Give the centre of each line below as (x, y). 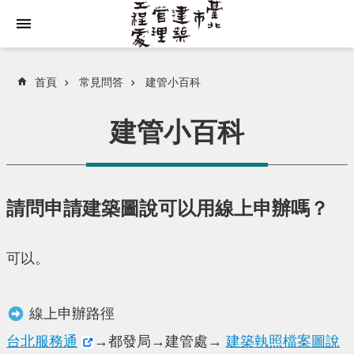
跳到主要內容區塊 (58, 15)
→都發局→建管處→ (160, 341)
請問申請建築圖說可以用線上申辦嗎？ (168, 208)
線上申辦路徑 (70, 314)
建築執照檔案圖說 (283, 341)
